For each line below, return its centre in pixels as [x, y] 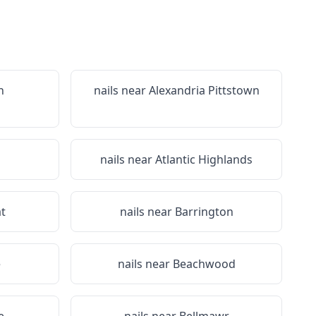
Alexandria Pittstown [204, 90]
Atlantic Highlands [204, 159]
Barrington [204, 212]
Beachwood [204, 264]
